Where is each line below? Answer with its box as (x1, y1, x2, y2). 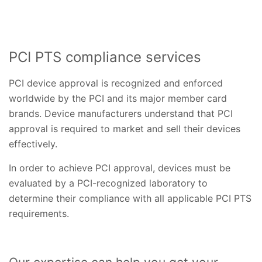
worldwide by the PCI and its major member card (9, 92, 227, 104)
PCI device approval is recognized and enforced (9, 77, 223, 89)
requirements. (9, 207, 69, 219)
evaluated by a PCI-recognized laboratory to (9, 177, 208, 189)
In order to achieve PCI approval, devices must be (9, 161, 230, 174)
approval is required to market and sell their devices (9, 122, 240, 135)
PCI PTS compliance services (9, 48, 201, 65)
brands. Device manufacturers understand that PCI (9, 107, 233, 119)
